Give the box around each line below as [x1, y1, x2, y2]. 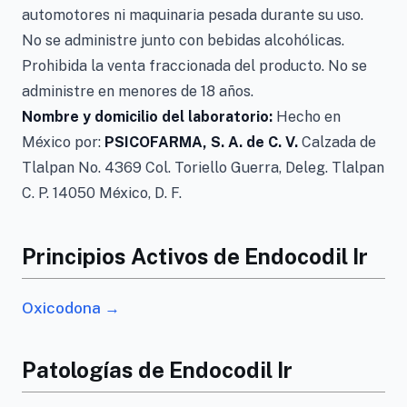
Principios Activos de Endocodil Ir [22, 243, 368, 269]
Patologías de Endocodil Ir [22, 357, 293, 382]
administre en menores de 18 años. [22, 83, 253, 100]
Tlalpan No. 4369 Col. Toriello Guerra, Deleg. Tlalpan [22, 159, 384, 176]
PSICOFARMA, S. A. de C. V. [104, 134, 298, 151]
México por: [22, 134, 104, 151]
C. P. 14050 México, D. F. [22, 184, 182, 202]
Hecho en [273, 108, 341, 125]
